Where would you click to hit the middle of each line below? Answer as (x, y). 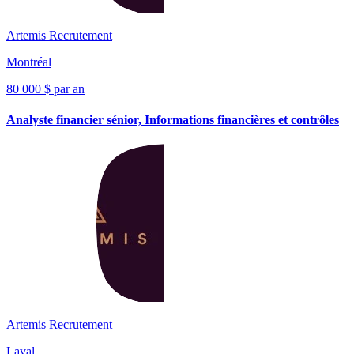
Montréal (29, 62)
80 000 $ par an (45, 88)
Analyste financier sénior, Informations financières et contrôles (173, 120)
